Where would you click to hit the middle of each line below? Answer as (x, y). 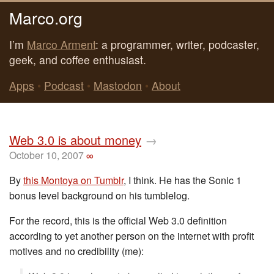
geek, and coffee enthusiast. (78, 59)
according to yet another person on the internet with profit (131, 236)
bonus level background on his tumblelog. (99, 195)
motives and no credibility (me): (76, 251)
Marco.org (46, 17)
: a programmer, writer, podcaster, (177, 44)
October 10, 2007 (46, 155)
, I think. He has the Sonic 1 (183, 180)
